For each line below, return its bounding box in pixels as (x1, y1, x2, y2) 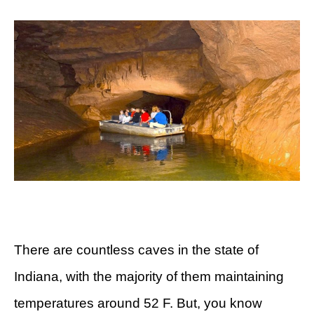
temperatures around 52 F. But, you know (14, 296, 262, 311)
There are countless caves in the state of (14, 243, 259, 258)
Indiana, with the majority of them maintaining (14, 269, 284, 285)
